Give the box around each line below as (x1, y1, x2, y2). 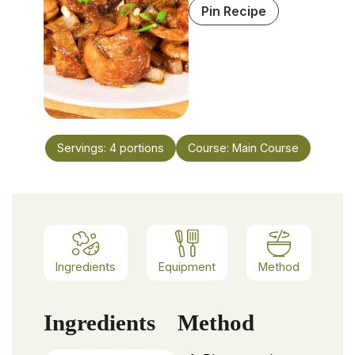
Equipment (158, 260, 216, 274)
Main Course (231, 141, 299, 155)
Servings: (56, 141, 109, 155)
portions (119, 141, 164, 155)
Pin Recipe (201, 3, 267, 19)
